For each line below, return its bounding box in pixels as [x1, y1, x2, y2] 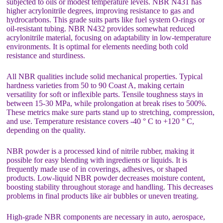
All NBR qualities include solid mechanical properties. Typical [6, 72, 203, 81]
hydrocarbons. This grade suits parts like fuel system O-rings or [6, 15, 205, 24]
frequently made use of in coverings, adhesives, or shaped [6, 164, 188, 173]
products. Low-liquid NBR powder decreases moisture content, [6, 173, 206, 182]
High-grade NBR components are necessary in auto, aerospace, [6, 212, 206, 221]
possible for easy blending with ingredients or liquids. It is [6, 155, 188, 164]
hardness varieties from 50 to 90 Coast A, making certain [6, 81, 185, 90]
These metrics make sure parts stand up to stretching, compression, [6, 108, 215, 116]
